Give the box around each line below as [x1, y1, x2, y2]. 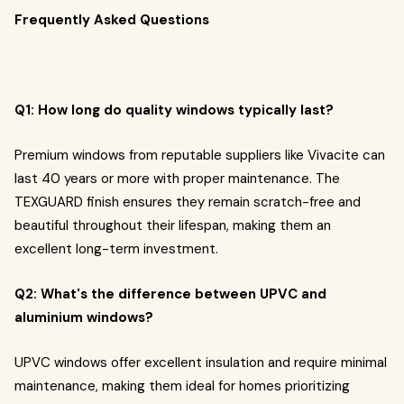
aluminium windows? [14, 308, 153, 326]
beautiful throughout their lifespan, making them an [14, 216, 331, 234]
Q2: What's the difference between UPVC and [14, 285, 326, 303]
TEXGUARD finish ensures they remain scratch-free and [14, 193, 361, 211]
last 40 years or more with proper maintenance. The [14, 170, 340, 188]
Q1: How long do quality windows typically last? [14, 101, 334, 119]
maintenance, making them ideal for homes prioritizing [14, 377, 350, 395]
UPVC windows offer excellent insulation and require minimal [14, 353, 387, 372]
